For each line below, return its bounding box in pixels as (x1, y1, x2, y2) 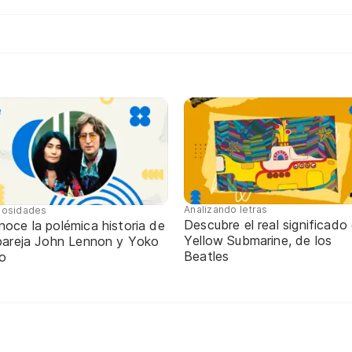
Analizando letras (184, 203, 268, 216)
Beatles (184, 248, 229, 265)
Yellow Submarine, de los (184, 233, 332, 249)
